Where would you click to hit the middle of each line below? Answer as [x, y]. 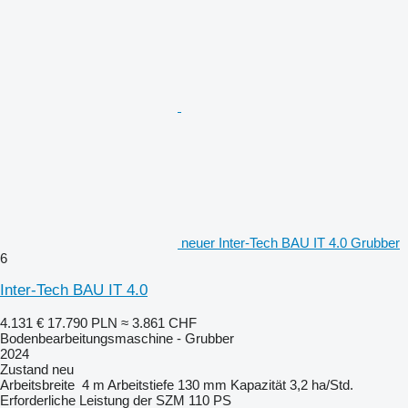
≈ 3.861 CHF [159, 323]
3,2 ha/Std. [321, 385]
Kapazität [258, 385]
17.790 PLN [82, 323]
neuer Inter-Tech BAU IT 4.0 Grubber [291, 243]
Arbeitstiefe [141, 385]
